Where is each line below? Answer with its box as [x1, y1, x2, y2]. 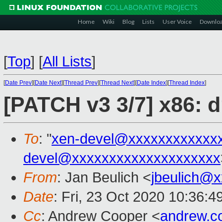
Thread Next [101, 79, 134, 86]
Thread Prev [64, 79, 98, 86]
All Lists [43, 54, 92, 69]
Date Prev [5, 79, 32, 86]
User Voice [163, 18, 192, 25]
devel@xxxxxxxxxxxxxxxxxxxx [23, 150, 221, 166]
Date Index [137, 79, 166, 86]
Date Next [35, 79, 61, 86]
